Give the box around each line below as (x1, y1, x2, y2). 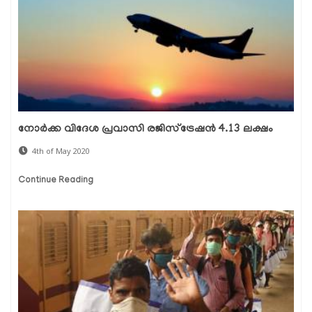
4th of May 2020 (32, 145, 90, 156)
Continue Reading (18, 175, 93, 186)
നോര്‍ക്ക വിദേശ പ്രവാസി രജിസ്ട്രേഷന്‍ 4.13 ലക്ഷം (18, 123, 273, 136)
